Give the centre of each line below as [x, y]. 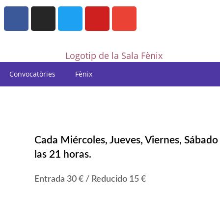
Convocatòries [32, 74]
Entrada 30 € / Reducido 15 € [90, 179]
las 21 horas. [63, 154]
